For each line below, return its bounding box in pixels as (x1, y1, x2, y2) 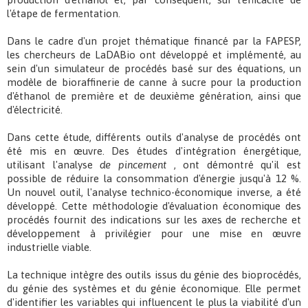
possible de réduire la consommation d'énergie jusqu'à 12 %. (7, 173, 301, 185)
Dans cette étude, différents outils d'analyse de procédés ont (7, 131, 301, 144)
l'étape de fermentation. (7, 8, 120, 20)
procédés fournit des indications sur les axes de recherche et (7, 214, 301, 226)
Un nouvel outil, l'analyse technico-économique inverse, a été (7, 186, 301, 199)
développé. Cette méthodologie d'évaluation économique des (7, 200, 301, 212)
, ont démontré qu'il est (166, 159, 301, 171)
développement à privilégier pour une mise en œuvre (7, 228, 301, 240)
